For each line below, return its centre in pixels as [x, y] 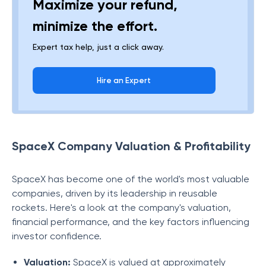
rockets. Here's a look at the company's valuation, [121, 208]
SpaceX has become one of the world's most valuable [131, 179]
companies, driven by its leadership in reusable [115, 193]
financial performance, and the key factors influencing [131, 222]
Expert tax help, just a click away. [98, 47]
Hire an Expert [124, 80]
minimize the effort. [95, 26]
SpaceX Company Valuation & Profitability [131, 146]
